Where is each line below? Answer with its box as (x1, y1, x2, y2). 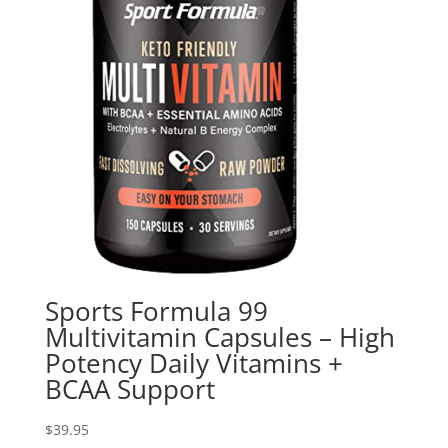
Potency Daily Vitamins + (44, 345, 343, 382)
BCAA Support (44, 371, 215, 408)
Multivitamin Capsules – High (44, 319, 395, 356)
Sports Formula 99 (44, 293, 268, 330)
